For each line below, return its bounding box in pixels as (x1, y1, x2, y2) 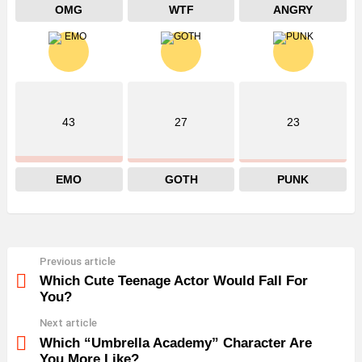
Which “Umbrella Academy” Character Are (40, 335, 312, 351)
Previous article (40, 255, 116, 267)
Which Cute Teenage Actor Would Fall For (40, 273, 308, 289)
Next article (40, 317, 97, 330)
